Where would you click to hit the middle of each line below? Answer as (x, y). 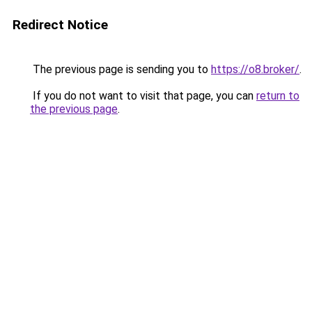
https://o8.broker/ (255, 69)
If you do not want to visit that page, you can (143, 96)
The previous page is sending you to (120, 69)
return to (278, 96)
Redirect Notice (60, 25)
